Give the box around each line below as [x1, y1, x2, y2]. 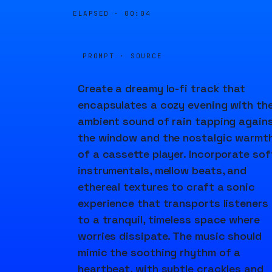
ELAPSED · [73, 9, 125, 18]
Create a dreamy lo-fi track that [78, 81, 246, 95]
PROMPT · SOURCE [83, 52, 163, 60]
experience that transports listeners [78, 196, 268, 210]
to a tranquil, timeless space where [78, 212, 260, 226]
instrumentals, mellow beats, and [78, 163, 247, 177]
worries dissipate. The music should [78, 229, 262, 243]
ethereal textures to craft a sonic [78, 180, 255, 194]
